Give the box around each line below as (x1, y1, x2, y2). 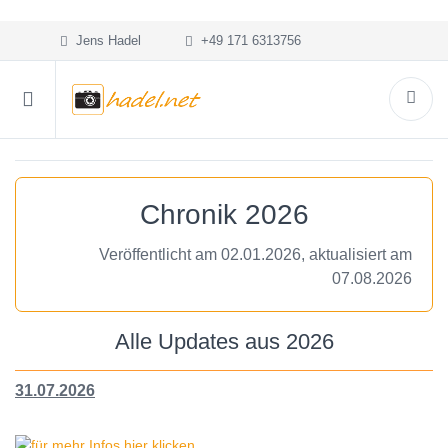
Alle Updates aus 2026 (114, 329, 334, 354)
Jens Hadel (67, 33, 141, 48)
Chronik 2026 (139, 199, 309, 230)
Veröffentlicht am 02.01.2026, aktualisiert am (99, 246, 412, 263)
